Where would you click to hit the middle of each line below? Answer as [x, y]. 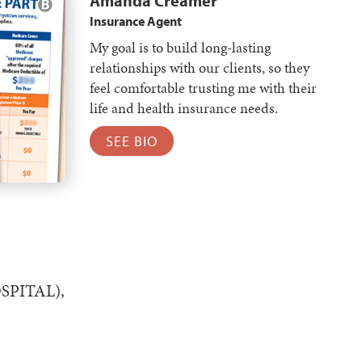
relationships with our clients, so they [200, 67]
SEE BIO [132, 141]
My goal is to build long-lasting [180, 47]
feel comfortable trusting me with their [203, 88]
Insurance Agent [136, 21]
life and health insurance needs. [184, 108]
